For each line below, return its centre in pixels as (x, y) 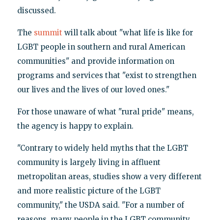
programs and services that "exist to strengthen (107, 75)
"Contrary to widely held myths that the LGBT (102, 148)
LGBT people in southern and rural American (101, 47)
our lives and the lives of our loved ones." (93, 89)
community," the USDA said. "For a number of (100, 205)
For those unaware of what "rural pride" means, (105, 111)
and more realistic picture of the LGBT (89, 191)
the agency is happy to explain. (75, 126)
